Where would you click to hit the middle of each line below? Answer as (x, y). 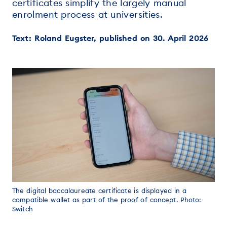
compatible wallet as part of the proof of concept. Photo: (107, 200)
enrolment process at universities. (88, 14)
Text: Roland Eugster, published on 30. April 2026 (110, 38)
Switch (23, 209)
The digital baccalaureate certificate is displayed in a (100, 191)
